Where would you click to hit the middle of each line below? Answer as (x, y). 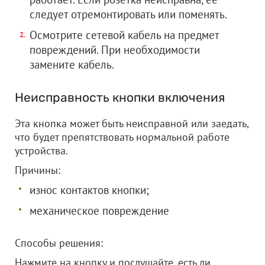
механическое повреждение (99, 211)
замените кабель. (72, 64)
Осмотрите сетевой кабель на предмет (124, 35)
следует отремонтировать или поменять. (128, 14)
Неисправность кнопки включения (120, 97)
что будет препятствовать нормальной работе (122, 137)
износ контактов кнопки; (89, 190)
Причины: (38, 170)
